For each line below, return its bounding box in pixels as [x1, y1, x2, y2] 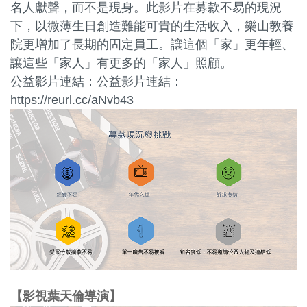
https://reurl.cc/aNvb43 [10, 93, 134, 107]
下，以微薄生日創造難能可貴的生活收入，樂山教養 [10, 19, 294, 33]
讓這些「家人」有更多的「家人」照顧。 [10, 56, 232, 70]
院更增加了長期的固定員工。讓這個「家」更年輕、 [10, 37, 294, 51]
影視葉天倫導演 [23, 286, 109, 304]
